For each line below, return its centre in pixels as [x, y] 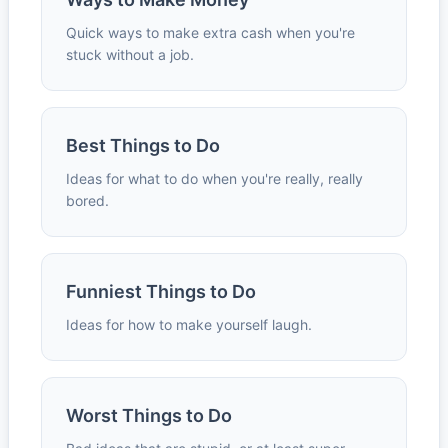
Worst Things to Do [149, 415]
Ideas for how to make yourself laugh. [189, 324]
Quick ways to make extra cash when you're [210, 32]
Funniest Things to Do [161, 291]
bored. [87, 200]
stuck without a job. [130, 54]
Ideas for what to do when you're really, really [214, 178]
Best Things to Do [143, 145]
